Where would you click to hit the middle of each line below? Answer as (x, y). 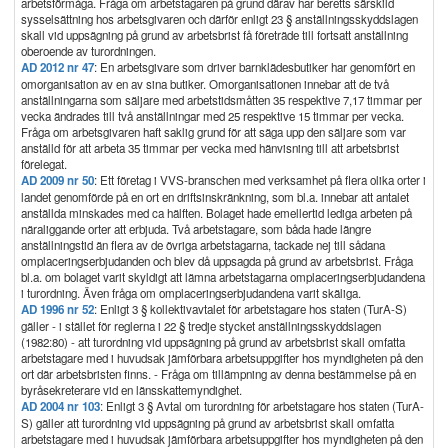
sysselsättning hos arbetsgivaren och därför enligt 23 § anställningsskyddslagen (219, 19)
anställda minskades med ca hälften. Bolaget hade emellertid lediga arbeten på (216, 213)
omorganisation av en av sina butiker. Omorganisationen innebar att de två (205, 84)
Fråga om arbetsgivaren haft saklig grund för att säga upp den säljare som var (213, 132)
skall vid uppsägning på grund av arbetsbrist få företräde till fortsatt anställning (214, 35)
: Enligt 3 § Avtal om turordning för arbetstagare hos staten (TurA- (262, 406)
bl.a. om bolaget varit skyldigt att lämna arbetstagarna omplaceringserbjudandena (223, 277)
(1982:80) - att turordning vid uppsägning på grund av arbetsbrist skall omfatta (213, 342)
